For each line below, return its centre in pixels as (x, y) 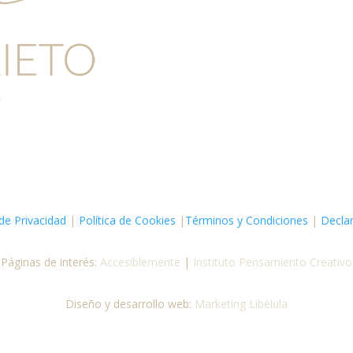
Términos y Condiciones (247, 221)
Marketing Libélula (241, 303)
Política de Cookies (126, 221)
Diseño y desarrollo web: (130, 303)
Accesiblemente (142, 262)
